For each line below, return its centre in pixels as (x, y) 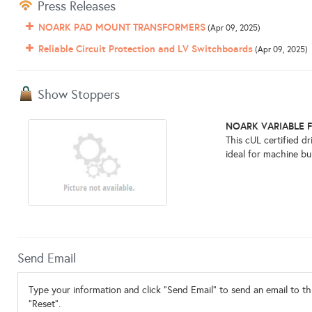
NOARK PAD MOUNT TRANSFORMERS (122, 27)
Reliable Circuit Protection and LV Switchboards (146, 49)
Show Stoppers (77, 95)
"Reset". (45, 304)
